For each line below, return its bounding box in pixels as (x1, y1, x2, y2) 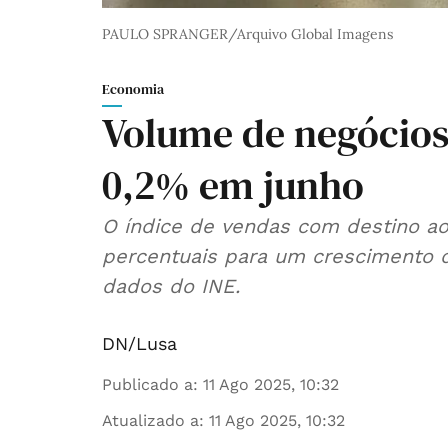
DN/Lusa (102, 333, 177, 355)
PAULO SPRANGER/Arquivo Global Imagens (102, 25, 393, 44)
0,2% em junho (102, 158, 364, 213)
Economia (102, 79, 164, 100)
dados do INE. (102, 274, 240, 299)
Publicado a (102, 375, 193, 395)
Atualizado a (102, 411, 199, 431)
